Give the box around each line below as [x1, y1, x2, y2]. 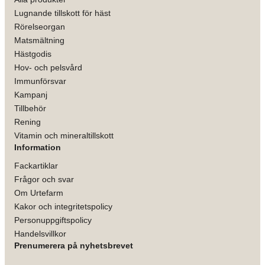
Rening [14, 117, 41, 127]
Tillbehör [14, 103, 46, 113]
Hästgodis [14, 49, 51, 59]
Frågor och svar [14, 174, 74, 184]
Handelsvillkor [14, 228, 66, 238]
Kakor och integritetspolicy [14, 201, 112, 211]
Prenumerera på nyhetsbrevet [14, 240, 133, 250]
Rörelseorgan [14, 21, 65, 31]
